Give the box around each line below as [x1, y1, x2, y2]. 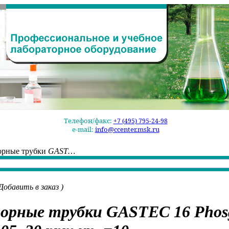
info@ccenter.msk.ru [95, 125, 159, 134]
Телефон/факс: [63, 116, 113, 125]
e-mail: [72, 125, 95, 134]
